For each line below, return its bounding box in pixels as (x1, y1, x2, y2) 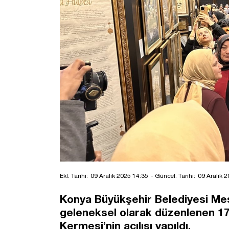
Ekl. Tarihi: (60, 172, 88, 179)
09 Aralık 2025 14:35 (90, 172, 148, 179)
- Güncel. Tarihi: (151, 172, 195, 179)
